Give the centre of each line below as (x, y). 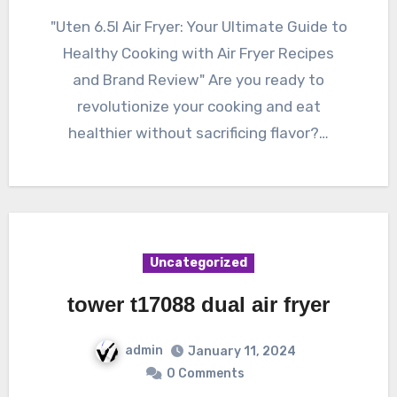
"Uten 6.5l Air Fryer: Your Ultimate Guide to (58, 27)
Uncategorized (198, 263)
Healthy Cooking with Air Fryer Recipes (198, 54)
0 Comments (206, 374)
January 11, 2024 (241, 352)
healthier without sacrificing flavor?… (198, 133)
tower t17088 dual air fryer (198, 305)
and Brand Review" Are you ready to (198, 80)
